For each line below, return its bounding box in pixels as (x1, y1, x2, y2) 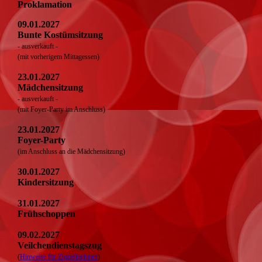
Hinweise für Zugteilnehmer (20, 252, 98, 261)
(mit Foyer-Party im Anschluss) (18, 105, 105, 113)
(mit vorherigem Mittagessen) (18, 52, 99, 61)
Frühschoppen (18, 208, 75, 219)
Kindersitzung (18, 177, 74, 187)
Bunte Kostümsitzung (18, 29, 103, 40)
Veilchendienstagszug (18, 240, 102, 250)
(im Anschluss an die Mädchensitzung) (18, 147, 125, 156)
